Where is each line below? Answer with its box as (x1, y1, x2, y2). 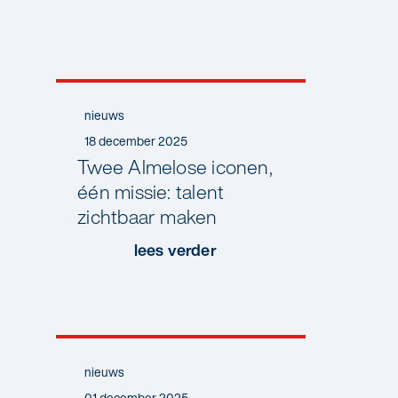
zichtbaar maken (77, 203, 218, 232)
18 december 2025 (84, 132, 188, 151)
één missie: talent (77, 178, 225, 207)
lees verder (133, 238, 217, 262)
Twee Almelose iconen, (77, 153, 273, 182)
